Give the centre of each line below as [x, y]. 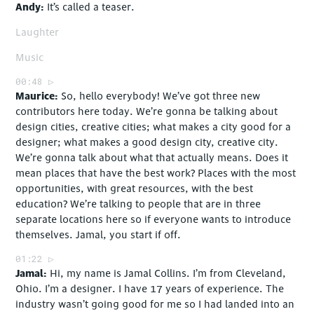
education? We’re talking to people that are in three [138, 205]
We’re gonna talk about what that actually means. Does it [152, 158]
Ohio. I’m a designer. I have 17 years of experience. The [150, 289]
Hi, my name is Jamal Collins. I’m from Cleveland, [168, 274]
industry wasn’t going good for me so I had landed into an [155, 305]
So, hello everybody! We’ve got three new [161, 97]
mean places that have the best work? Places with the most [156, 174]
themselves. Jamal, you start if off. [98, 235]
